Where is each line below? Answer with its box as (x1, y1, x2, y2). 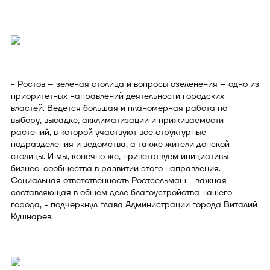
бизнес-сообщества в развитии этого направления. (11, 162, 221, 174)
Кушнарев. (11, 210, 53, 222)
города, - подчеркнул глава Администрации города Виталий (11, 198, 257, 210)
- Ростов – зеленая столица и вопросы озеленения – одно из (11, 78, 259, 90)
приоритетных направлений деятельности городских (11, 90, 224, 102)
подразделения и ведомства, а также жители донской (11, 138, 230, 150)
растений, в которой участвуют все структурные (11, 126, 206, 138)
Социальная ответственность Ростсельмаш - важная (11, 174, 227, 186)
